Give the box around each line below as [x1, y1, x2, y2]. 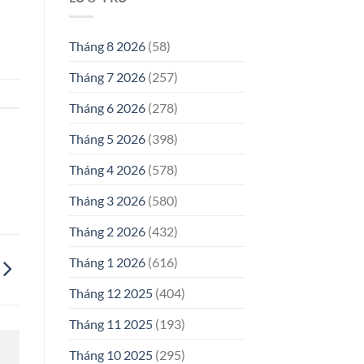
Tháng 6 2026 [68, 100, 145, 116]
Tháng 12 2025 [68, 285, 153, 301]
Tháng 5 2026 [68, 131, 145, 147]
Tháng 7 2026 [68, 69, 145, 85]
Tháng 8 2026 [68, 38, 145, 54]
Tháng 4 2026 [68, 162, 145, 178]
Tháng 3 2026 [68, 193, 145, 209]
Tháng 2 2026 [68, 223, 145, 240]
